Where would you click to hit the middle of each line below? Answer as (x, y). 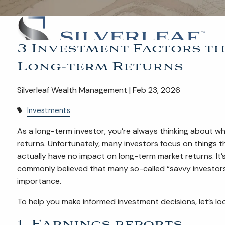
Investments (48, 110)
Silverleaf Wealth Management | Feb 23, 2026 (99, 90)
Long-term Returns (100, 67)
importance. (39, 181)
